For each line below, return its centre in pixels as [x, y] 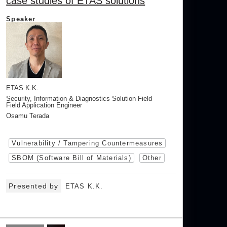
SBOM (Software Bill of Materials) [71, 158]
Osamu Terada [28, 116]
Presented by [34, 186]
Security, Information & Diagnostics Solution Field [79, 99]
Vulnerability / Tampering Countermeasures [87, 143]
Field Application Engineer [44, 105]
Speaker [21, 19]
